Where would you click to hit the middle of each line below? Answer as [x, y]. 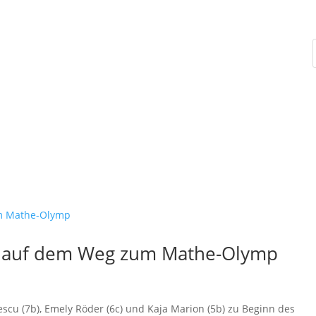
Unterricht [114, 28]
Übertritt [189, 28]
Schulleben [34, 28]
